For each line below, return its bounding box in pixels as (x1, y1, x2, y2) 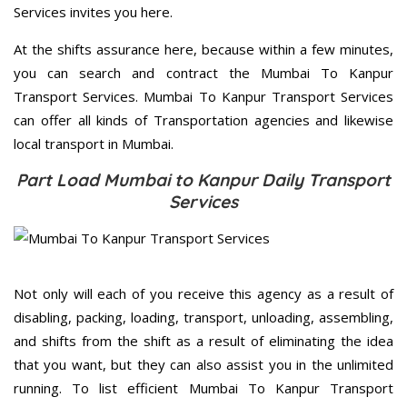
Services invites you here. (14, 3, 173, 22)
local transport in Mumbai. (14, 134, 174, 154)
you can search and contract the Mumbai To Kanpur (14, 64, 393, 83)
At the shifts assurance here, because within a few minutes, (14, 40, 393, 59)
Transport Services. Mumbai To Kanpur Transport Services (14, 87, 393, 106)
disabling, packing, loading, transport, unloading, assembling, (14, 308, 393, 327)
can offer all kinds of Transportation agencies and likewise (14, 111, 393, 130)
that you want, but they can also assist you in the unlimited (14, 355, 393, 374)
